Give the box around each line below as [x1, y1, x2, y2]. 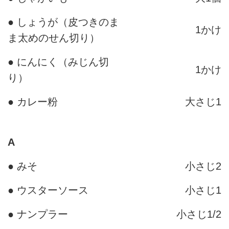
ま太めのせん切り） [8, 32, 100, 44]
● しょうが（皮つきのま [8, 16, 119, 28]
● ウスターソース [8, 185, 88, 196]
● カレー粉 [8, 96, 58, 108]
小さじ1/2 [176, 209, 221, 220]
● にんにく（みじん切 [8, 56, 109, 68]
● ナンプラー [8, 209, 68, 220]
